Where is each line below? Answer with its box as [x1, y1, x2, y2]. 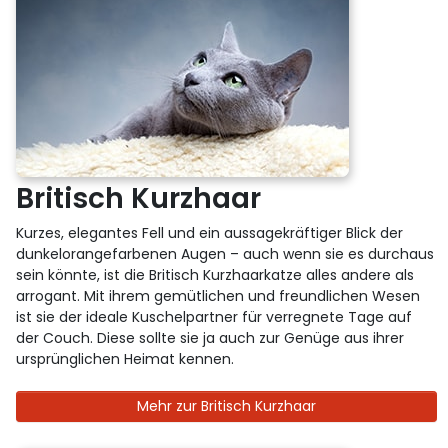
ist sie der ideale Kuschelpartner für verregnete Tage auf [16, 306, 413, 327]
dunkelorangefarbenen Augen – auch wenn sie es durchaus [16, 243, 435, 264]
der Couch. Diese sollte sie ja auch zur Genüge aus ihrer [16, 327, 405, 348]
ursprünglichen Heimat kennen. [16, 348, 235, 369]
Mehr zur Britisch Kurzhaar [137, 395, 316, 416]
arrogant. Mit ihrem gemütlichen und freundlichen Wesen [16, 285, 421, 306]
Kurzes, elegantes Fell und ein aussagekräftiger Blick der [16, 222, 404, 243]
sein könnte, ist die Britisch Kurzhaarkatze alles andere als [16, 264, 415, 285]
